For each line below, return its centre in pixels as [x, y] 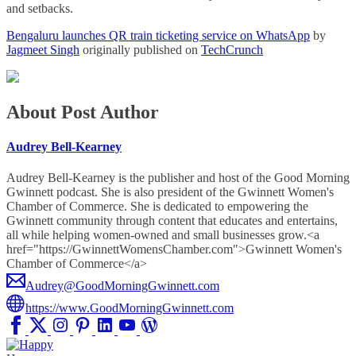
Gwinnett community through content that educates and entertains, [172, 221]
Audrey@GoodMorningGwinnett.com [122, 286]
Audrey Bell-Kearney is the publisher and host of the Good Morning [178, 178]
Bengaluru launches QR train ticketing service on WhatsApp [158, 35]
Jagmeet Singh [43, 49]
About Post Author [83, 112]
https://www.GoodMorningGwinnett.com [130, 308]
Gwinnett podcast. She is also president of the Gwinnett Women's [170, 192]
